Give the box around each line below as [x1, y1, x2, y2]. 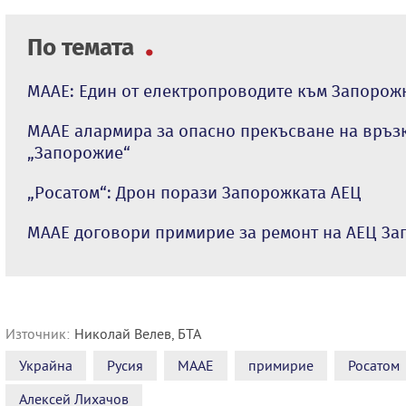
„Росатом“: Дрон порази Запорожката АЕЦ [27, 181, 362, 203]
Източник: [5, 324, 70, 343]
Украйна [19, 355, 72, 374]
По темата [27, 33, 140, 62]
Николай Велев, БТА [74, 324, 201, 343]
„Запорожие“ [27, 141, 130, 163]
